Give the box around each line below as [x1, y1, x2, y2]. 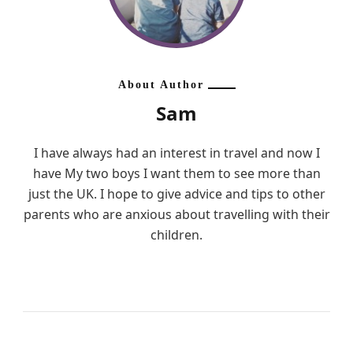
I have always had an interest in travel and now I [33, 143, 320, 162]
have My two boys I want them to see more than [32, 164, 321, 182]
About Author [117, 78, 204, 91]
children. [150, 225, 203, 243]
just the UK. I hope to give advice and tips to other [28, 184, 325, 203]
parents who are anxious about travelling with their [23, 205, 330, 223]
